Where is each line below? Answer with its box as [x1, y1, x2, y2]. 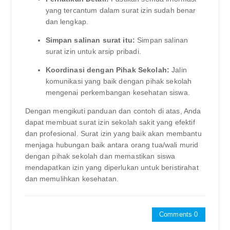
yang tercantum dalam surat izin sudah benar [45, 6, 196, 14]
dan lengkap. [45, 17, 89, 26]
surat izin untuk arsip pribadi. [45, 47, 141, 55]
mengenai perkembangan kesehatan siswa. [45, 88, 190, 97]
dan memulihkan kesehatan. [25, 174, 119, 183]
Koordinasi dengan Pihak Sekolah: [45, 65, 170, 74]
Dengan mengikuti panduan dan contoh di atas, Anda [25, 106, 201, 115]
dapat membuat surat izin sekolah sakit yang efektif [25, 118, 195, 126]
